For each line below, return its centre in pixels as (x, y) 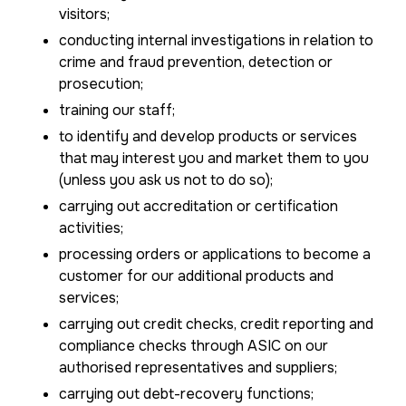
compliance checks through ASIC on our (193, 346)
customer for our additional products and (196, 276)
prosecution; (101, 84)
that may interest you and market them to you (214, 158)
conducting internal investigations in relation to (216, 40)
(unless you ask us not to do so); (166, 180)
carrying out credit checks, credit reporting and (216, 324)
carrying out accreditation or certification (198, 206)
